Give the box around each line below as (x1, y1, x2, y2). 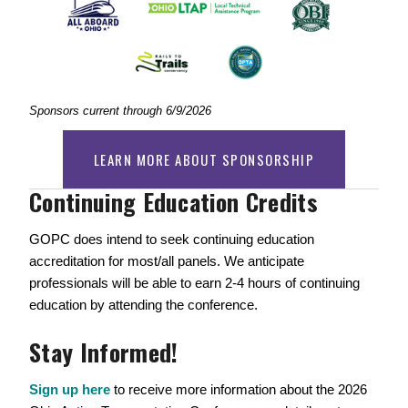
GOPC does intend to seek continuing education (29, 231, 314, 248)
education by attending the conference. (29, 297, 261, 313)
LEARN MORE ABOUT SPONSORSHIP (93, 149, 315, 170)
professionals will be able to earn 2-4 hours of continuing (29, 275, 360, 291)
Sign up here (29, 382, 110, 398)
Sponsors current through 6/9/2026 (29, 104, 211, 118)
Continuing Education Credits (29, 184, 331, 220)
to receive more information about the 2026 (110, 382, 367, 398)
